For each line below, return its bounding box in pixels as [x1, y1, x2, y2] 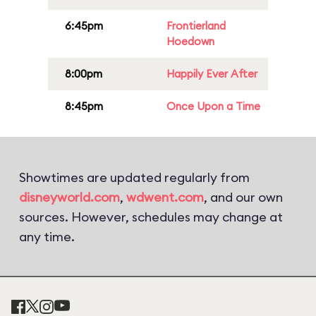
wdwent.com [126, 189, 204, 205]
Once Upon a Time [166, 99, 260, 113]
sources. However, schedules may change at [19, 209, 283, 225]
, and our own [204, 189, 283, 205]
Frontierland [166, 19, 226, 32]
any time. [19, 229, 75, 245]
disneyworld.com [19, 189, 120, 205]
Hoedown [166, 35, 214, 48]
